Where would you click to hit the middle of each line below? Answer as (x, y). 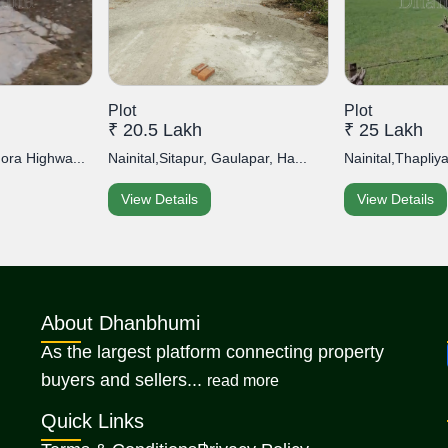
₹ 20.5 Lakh (155, 130)
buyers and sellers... (124, 380)
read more (243, 381)
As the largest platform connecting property (213, 352)
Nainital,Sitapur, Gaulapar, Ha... (207, 158)
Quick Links (93, 421)
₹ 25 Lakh (383, 130)
